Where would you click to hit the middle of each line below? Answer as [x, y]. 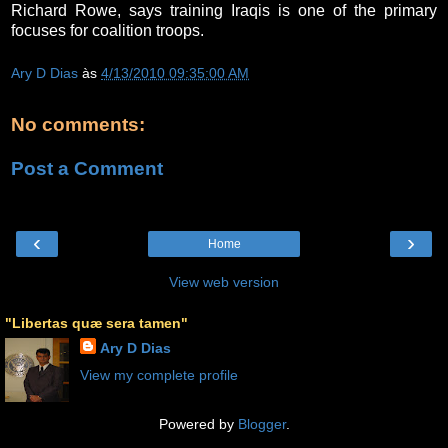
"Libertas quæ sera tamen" [96, 323]
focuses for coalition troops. [107, 30]
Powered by [198, 424]
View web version [224, 282]
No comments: [78, 125]
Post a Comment [87, 168]
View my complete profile [158, 375]
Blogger [261, 424]
